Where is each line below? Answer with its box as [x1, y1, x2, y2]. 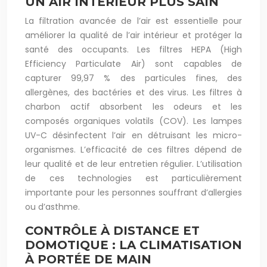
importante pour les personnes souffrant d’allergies [25, 187, 242, 198]
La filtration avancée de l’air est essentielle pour [25, 15, 242, 27]
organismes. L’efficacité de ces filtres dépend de [25, 144, 242, 156]
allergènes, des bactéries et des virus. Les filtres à [25, 86, 242, 98]
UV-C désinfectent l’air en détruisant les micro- [25, 129, 242, 141]
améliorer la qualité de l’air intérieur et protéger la [25, 29, 242, 41]
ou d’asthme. [25, 201, 80, 213]
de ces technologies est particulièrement [25, 172, 242, 184]
